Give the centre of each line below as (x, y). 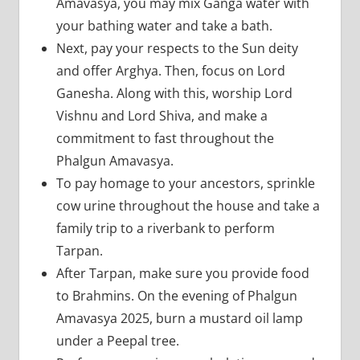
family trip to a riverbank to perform (165, 228)
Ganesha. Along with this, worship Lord (174, 93)
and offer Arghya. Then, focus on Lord (170, 70)
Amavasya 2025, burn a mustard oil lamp (179, 318)
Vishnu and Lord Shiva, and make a (162, 115)
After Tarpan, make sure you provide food (182, 273)
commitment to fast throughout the (165, 138)
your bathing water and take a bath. (166, 25)
